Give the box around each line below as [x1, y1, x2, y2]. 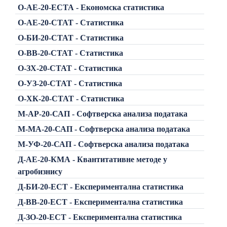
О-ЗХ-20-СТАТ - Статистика [17, 63, 122, 72]
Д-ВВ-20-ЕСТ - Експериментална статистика [17, 197, 183, 206]
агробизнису [17, 167, 62, 176]
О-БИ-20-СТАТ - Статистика [17, 33, 124, 42]
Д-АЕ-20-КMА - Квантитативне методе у [17, 155, 167, 164]
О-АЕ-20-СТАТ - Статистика [17, 18, 124, 27]
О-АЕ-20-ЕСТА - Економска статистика [17, 3, 164, 12]
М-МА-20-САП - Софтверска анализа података [17, 124, 190, 133]
